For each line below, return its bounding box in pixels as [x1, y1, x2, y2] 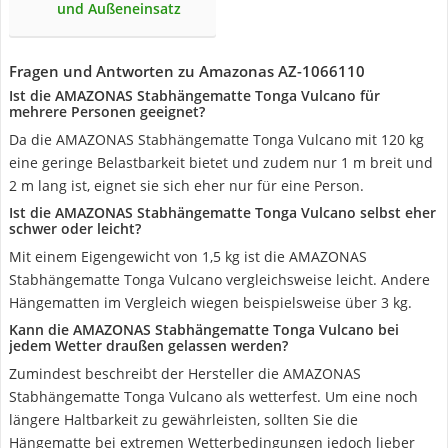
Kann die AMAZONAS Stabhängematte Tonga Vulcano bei [9, 320, 399, 339]
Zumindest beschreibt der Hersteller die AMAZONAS [9, 364, 361, 383]
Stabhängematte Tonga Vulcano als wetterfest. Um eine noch [9, 387, 418, 406]
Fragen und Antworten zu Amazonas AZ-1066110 [9, 61, 365, 81]
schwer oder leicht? [9, 219, 141, 238]
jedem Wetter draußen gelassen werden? [9, 336, 288, 355]
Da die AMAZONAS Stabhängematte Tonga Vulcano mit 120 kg [9, 130, 424, 149]
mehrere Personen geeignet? [9, 102, 205, 121]
